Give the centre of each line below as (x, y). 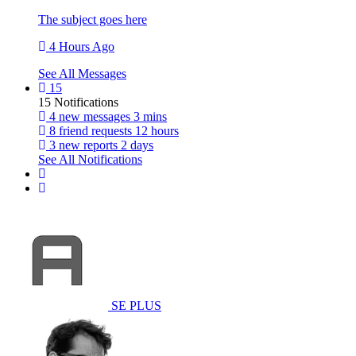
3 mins (150, 116)
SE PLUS (136, 305)
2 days (137, 145)
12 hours (157, 130)
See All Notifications (90, 159)
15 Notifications (78, 102)
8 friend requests (91, 130)
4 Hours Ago (80, 46)
